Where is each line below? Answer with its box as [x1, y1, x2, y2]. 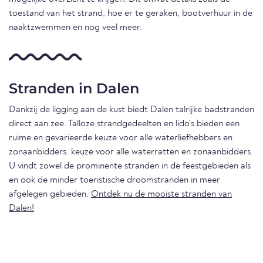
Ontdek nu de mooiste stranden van [91, 189, 232, 199]
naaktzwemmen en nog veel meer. [9, 22, 142, 32]
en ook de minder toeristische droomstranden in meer [9, 175, 220, 185]
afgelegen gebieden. [9, 189, 91, 199]
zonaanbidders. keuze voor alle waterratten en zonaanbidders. [9, 147, 253, 157]
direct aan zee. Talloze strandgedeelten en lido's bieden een [9, 119, 240, 129]
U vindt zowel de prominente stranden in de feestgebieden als [9, 161, 251, 171]
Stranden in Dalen [9, 79, 139, 97]
